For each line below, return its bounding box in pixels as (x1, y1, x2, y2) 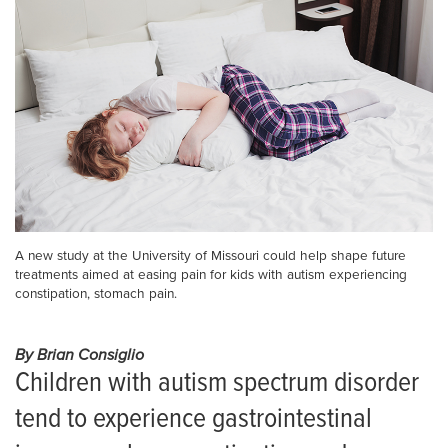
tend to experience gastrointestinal (15, 402, 372, 439)
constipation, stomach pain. (15, 286, 177, 303)
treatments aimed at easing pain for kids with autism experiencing (15, 267, 407, 284)
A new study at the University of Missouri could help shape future (15, 248, 406, 265)
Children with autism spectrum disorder (15, 366, 419, 403)
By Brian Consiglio (15, 345, 144, 366)
